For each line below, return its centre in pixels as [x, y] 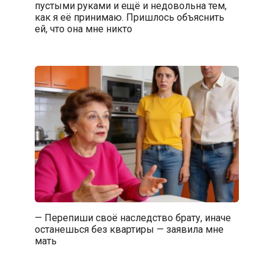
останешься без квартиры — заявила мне [129, 229]
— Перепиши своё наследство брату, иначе [133, 218]
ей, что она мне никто [83, 29]
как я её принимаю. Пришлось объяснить [129, 17]
